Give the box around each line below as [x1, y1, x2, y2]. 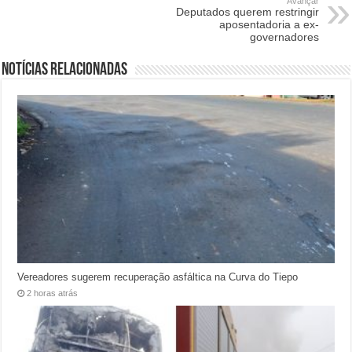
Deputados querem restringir [175, 5, 319, 18]
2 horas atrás [27, 288, 79, 299]
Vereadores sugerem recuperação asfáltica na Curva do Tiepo [17, 271, 299, 284]
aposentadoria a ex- [218, 17, 319, 31]
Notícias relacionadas [2, 60, 128, 79]
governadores [249, 30, 319, 43]
